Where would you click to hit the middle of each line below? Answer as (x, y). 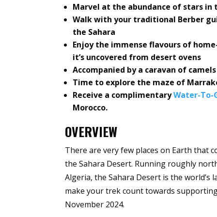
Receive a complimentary (123, 95)
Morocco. (90, 108)
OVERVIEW (91, 132)
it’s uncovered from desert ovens (137, 57)
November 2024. (96, 205)
